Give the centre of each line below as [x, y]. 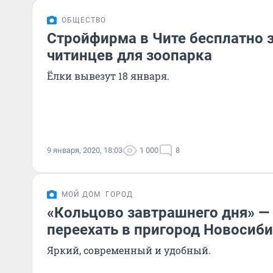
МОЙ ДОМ [81, 194]
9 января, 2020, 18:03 [85, 150]
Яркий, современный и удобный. [129, 250]
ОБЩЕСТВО [84, 20]
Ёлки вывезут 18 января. [108, 76]
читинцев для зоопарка [129, 55]
